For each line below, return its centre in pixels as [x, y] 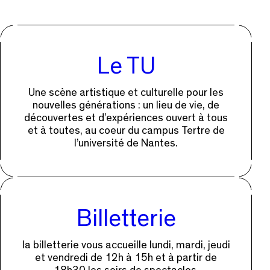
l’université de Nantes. [126, 143]
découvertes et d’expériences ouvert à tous [126, 118]
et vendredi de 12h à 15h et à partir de [126, 258]
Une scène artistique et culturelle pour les [126, 93]
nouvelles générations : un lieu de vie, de [126, 105]
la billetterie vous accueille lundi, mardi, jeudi [126, 245]
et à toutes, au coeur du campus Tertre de [126, 130]
